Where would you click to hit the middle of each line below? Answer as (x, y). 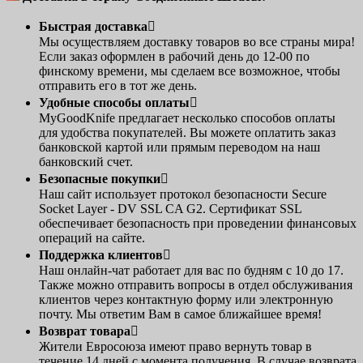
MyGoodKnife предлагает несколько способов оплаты (187, 118)
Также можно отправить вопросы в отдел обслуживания (196, 285)
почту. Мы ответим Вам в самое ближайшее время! (180, 314)
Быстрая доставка (93, 27)
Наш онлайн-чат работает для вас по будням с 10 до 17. (191, 271)
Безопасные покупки (100, 179)
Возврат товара (85, 331)
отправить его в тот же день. (118, 86)
